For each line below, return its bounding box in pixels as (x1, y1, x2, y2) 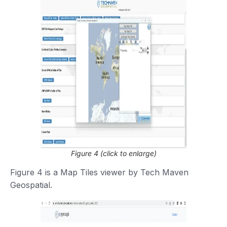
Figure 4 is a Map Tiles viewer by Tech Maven (10, 167, 188, 177)
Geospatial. (10, 179, 52, 190)
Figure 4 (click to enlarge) (70, 148, 157, 158)
